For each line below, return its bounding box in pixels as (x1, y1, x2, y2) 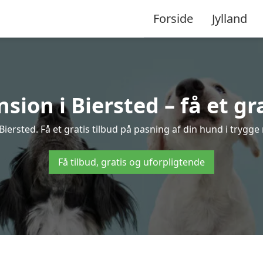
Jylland (212, 10, 247, 26)
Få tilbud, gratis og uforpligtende (58, 156, 205, 168)
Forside (153, 10, 193, 26)
